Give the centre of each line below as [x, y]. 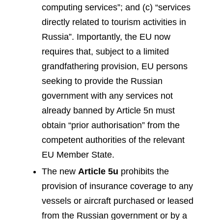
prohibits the [144, 172]
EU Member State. [78, 154]
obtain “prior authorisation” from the [111, 125]
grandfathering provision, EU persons [115, 66]
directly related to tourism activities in [114, 22]
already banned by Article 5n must [108, 110]
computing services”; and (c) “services [116, 7]
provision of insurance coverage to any [117, 186]
